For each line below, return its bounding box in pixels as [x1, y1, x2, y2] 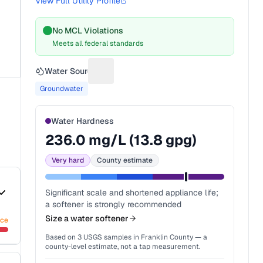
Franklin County [141, 232, 194, 242]
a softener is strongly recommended [45, 199, 182, 210]
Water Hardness [51, 116, 114, 126]
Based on [45, 232, 78, 242]
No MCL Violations [52, 25, 124, 36]
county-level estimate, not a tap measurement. [45, 242, 201, 251]
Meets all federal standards [52, 39, 144, 48]
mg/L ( [86, 131, 134, 149]
